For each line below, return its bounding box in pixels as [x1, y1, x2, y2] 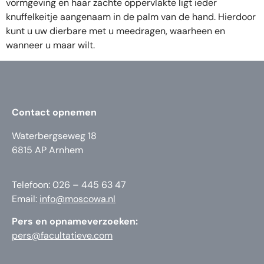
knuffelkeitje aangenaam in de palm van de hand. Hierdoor [6, 11, 256, 23]
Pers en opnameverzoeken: [12, 215, 138, 228]
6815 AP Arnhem [12, 144, 83, 157]
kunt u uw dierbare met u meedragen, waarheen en [6, 25, 225, 37]
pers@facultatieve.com [12, 229, 113, 242]
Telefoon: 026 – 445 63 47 [12, 178, 126, 191]
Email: [12, 192, 39, 205]
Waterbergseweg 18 [12, 130, 97, 143]
